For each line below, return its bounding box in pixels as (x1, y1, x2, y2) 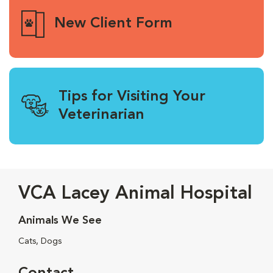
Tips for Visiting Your (58, 89, 205, 104)
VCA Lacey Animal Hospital (18, 184, 252, 203)
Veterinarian (58, 107, 144, 122)
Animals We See (18, 214, 102, 226)
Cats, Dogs (18, 236, 62, 246)
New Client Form (54, 16, 172, 32)
